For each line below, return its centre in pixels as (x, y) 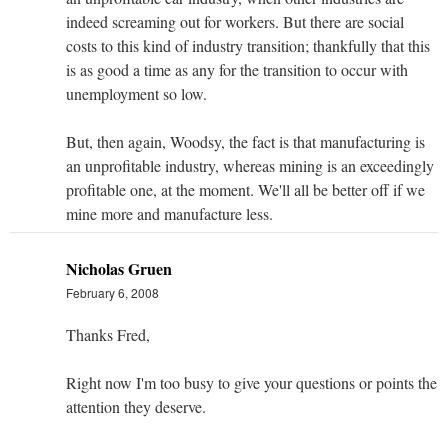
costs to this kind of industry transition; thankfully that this (248, 45)
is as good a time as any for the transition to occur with (237, 69)
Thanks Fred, (108, 334)
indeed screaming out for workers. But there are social (235, 21)
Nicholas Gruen (119, 268)
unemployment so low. (136, 93)
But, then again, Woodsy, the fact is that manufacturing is (245, 141)
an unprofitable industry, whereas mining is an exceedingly (250, 165)
